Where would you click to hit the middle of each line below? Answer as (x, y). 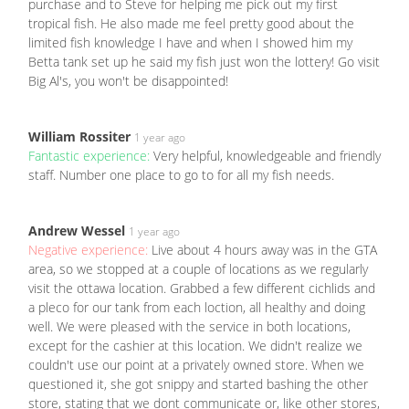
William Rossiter (79, 137)
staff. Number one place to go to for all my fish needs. (181, 175)
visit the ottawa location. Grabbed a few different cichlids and (202, 288)
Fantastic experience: (91, 156)
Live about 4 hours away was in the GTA (264, 250)
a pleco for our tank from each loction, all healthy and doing (197, 308)
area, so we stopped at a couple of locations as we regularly (198, 269)
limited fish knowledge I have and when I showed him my (190, 43)
